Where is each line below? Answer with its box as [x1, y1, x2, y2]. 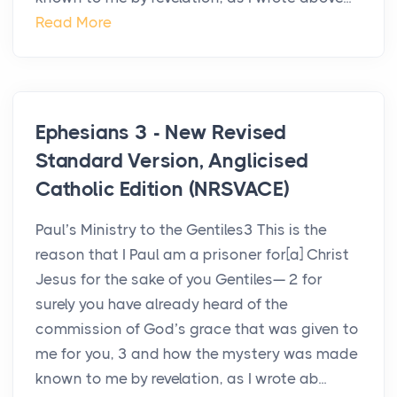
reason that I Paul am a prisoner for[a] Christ [35, 245, 349, 264]
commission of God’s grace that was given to [35, 320, 359, 339]
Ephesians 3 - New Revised [35, 121, 287, 145]
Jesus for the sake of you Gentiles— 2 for [35, 270, 323, 289]
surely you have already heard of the [35, 295, 288, 314]
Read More [35, 13, 112, 32]
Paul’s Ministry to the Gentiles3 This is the [35, 221, 327, 239]
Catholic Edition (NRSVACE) [35, 177, 290, 202]
